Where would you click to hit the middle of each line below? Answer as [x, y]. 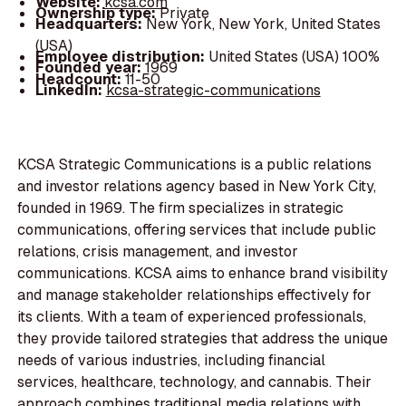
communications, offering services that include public [197, 230]
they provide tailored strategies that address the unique [203, 339]
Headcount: [80, 79]
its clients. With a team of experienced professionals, [192, 317]
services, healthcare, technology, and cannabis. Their [195, 382]
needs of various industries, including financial [172, 361]
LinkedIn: [70, 90]
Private [184, 14]
